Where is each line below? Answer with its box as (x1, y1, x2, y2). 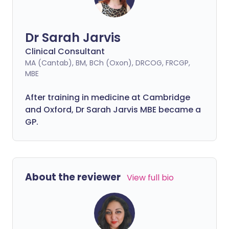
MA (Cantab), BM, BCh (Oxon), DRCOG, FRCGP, (25, 58, 190, 68)
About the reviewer (25, 170, 121, 184)
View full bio (127, 172, 174, 184)
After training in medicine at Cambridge (25, 91, 190, 103)
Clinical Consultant (25, 45, 105, 57)
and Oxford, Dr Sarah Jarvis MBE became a (25, 104, 201, 116)
